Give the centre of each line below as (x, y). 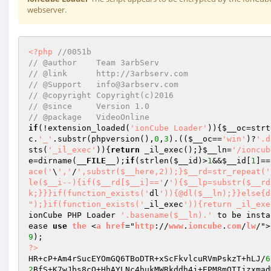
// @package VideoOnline (91, 117)
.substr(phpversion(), (103, 139)
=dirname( (55, 161)
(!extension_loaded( (84, 128)
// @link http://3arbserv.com (111, 73)
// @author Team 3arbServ (96, 63)
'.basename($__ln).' (166, 215)
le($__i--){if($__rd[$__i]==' (96, 182)
